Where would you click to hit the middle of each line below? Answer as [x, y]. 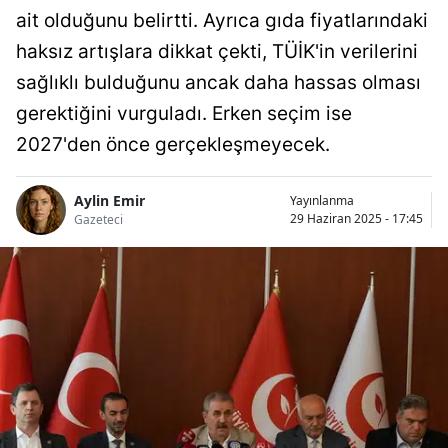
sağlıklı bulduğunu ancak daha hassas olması [218, 82]
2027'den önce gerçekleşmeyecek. [173, 144]
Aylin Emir [109, 201]
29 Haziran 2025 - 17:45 [356, 218]
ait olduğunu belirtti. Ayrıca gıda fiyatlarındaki [222, 20]
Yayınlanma [322, 200]
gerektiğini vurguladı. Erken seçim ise [184, 113]
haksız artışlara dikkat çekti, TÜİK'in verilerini [217, 51]
